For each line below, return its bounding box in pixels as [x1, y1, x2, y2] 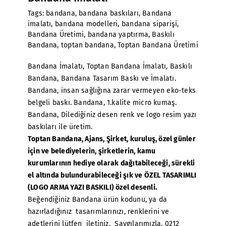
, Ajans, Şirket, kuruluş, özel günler [81, 135, 196, 143]
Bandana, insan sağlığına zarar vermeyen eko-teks [28, 86, 196, 95]
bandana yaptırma [87, 30, 148, 39]
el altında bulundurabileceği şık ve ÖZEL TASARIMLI [28, 171, 197, 180]
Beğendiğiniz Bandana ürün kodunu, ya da [28, 195, 167, 204]
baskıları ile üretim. [28, 123, 93, 131]
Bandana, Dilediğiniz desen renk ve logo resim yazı [28, 110, 197, 119]
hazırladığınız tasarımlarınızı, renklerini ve [28, 207, 169, 216]
